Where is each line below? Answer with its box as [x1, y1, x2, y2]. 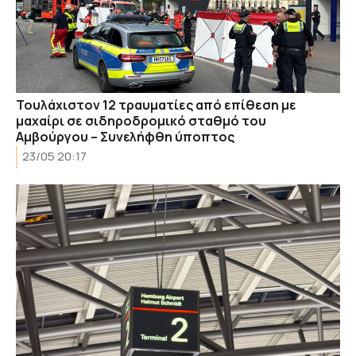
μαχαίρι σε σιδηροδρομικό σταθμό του [16, 111, 266, 130]
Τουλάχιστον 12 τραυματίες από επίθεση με [16, 95, 296, 114]
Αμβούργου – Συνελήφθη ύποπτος [16, 127, 234, 145]
